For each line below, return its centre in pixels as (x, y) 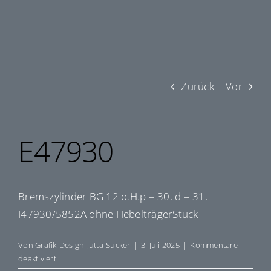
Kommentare (214, 245)
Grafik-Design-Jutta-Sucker (83, 245)
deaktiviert (37, 259)
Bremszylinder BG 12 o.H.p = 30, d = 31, (113, 197)
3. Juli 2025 (160, 245)
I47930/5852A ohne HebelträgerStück (108, 214)
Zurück (198, 86)
